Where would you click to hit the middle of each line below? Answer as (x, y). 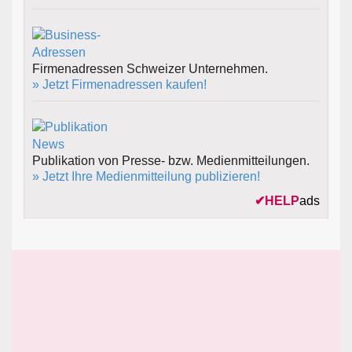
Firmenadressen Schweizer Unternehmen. (150, 68)
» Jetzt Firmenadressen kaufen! (119, 84)
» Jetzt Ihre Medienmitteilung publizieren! (146, 176)
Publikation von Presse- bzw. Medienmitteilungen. (171, 160)
